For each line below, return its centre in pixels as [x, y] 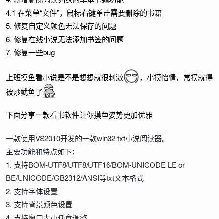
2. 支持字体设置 [32, 191]
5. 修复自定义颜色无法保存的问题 [61, 26]
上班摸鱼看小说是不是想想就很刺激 [65, 77]
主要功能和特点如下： [43, 151]
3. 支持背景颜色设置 [39, 204]
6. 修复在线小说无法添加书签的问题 [65, 39]
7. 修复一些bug [31, 52]
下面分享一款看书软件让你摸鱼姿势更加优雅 [79, 115]
